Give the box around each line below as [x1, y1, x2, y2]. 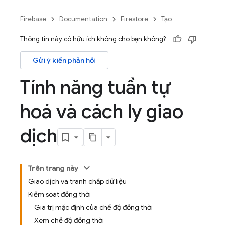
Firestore [121, 15, 148, 23]
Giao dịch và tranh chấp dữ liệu [28, 177, 127, 186]
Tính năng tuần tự [20, 75, 171, 99]
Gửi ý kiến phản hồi [33, 56, 96, 65]
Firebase [20, 15, 46, 23]
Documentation [59, 15, 107, 23]
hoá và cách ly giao [20, 99, 183, 124]
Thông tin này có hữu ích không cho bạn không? [20, 35, 166, 43]
